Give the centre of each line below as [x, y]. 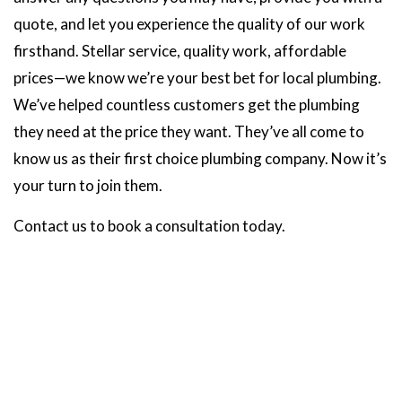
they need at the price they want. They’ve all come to [189, 132]
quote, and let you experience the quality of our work [189, 24]
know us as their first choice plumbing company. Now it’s [200, 159]
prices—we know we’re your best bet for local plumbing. [197, 78]
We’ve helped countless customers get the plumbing [187, 105]
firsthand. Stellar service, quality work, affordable [180, 51]
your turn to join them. [88, 186]
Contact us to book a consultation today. [149, 226]
